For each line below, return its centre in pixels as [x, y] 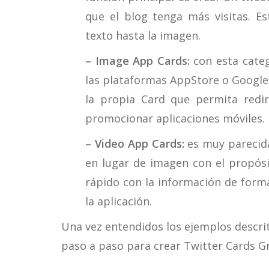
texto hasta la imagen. [143, 35]
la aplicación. [119, 201]
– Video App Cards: [135, 144]
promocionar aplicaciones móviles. [175, 118]
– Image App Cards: [138, 61]
